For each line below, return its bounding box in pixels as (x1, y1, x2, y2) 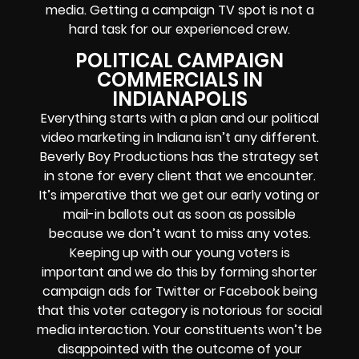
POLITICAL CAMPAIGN (75, 46, 284, 74)
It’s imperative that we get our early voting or (39, 185, 320, 204)
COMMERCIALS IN (96, 66, 263, 93)
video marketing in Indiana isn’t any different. (40, 127, 319, 147)
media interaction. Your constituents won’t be (37, 320, 322, 339)
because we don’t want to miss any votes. (48, 224, 311, 243)
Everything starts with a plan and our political (40, 108, 319, 127)
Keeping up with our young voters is (69, 243, 290, 262)
